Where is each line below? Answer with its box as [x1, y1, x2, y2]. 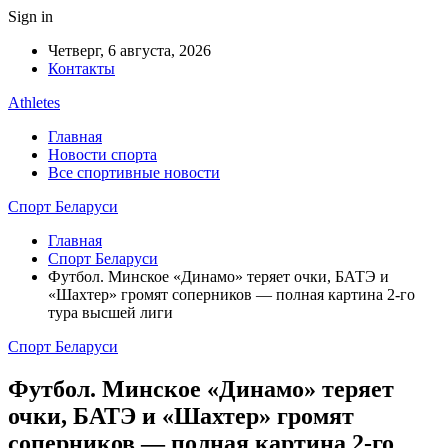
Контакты [48, 60, 115, 77]
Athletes [8, 94, 60, 111]
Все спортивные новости [48, 164, 220, 181]
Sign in [8, 8, 53, 25]
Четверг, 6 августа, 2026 [48, 42, 211, 59]
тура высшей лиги [48, 304, 185, 321]
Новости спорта [48, 146, 157, 163]
